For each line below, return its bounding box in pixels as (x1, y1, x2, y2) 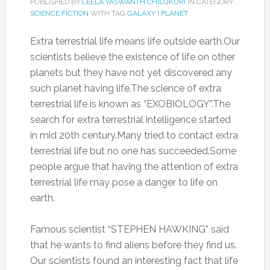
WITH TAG (88, 9, 127, 17)
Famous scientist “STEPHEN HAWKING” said (30, 224, 229, 235)
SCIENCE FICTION (30, 9, 89, 17)
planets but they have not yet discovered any (30, 67, 232, 78)
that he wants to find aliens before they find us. (30, 239, 237, 251)
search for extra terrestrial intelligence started (30, 114, 231, 125)
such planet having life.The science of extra (30, 83, 221, 94)
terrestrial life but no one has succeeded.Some (30, 145, 236, 157)
